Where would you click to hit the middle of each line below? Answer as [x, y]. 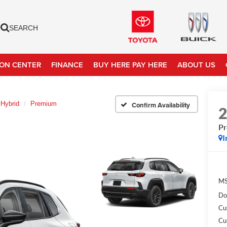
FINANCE [67, 64]
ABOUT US [197, 64]
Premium [44, 104]
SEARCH [24, 28]
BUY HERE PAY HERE [130, 64]
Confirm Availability [161, 105]
